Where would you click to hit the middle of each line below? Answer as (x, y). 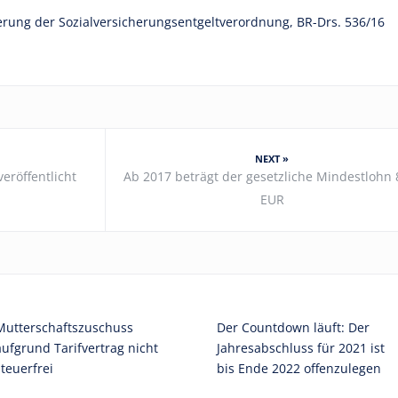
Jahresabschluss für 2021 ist (301, 348)
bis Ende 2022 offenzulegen (299, 368)
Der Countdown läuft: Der (293, 327)
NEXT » (272, 159)
